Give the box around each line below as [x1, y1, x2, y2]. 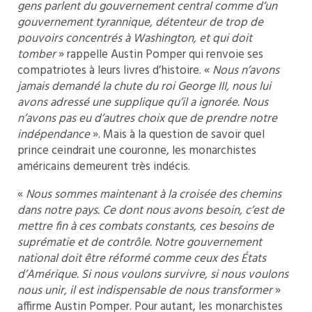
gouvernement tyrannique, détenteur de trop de [17, 13, 263, 32]
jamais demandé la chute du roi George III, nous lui [17, 77, 271, 96]
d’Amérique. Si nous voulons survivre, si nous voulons [17, 265, 288, 284]
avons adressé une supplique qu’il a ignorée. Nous [17, 93, 268, 112]
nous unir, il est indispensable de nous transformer [17, 281, 272, 300]
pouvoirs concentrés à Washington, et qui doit [17, 29, 252, 48]
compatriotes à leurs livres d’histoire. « [17, 61, 212, 80]
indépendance [17, 125, 90, 144]
